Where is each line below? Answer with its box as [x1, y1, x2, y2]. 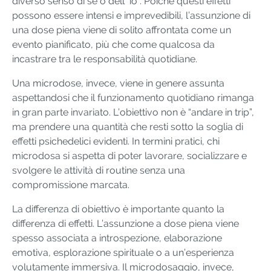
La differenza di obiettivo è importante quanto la [12, 203, 224, 215]
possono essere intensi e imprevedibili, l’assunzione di [12, 10, 250, 22]
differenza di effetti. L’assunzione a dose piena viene [12, 218, 239, 230]
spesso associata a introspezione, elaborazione [12, 232, 222, 244]
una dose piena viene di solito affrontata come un [12, 24, 231, 36]
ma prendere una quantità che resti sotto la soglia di [12, 121, 243, 133]
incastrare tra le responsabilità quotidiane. [12, 53, 197, 65]
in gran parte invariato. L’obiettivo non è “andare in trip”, [12, 106, 254, 119]
